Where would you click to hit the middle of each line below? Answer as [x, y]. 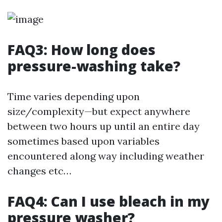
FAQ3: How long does [82, 50]
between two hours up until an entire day [104, 126]
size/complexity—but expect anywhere [99, 111]
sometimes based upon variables [83, 141]
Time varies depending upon [74, 96]
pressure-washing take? [94, 66]
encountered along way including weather [106, 156]
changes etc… [39, 171]
